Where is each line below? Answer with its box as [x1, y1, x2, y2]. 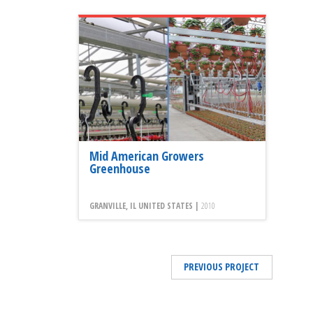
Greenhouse [89, 159, 150, 177]
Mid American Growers [89, 147, 204, 164]
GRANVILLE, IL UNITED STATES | [89, 199, 201, 212]
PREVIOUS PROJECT [184, 259, 259, 273]
